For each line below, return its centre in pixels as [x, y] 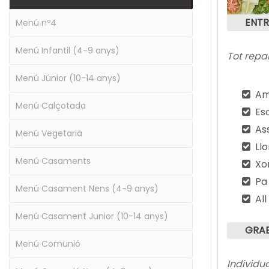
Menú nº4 [36, 23]
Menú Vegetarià [49, 133]
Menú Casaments [53, 161]
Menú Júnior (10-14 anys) [68, 78]
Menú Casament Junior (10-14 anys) [92, 216]
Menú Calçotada [51, 106]
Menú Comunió [48, 244]
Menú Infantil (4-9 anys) [68, 50]
